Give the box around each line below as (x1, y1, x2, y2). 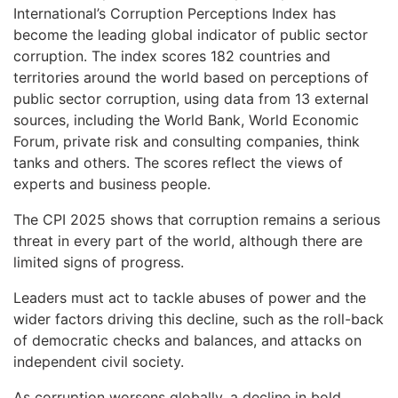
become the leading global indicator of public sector (13, 25, 368, 44)
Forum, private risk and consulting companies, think (13, 131, 360, 150)
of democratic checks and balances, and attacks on (13, 330, 362, 349)
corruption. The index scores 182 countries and (13, 46, 330, 65)
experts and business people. (13, 174, 211, 193)
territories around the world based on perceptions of (13, 68, 369, 86)
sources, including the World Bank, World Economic (13, 110, 359, 129)
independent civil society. (13, 352, 184, 370)
